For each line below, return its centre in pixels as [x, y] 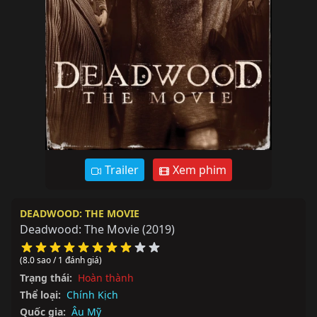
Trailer [120, 170]
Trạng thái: [46, 278]
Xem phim [198, 170]
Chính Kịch [92, 295]
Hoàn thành [106, 278]
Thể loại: [40, 295]
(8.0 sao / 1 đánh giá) [61, 260]
